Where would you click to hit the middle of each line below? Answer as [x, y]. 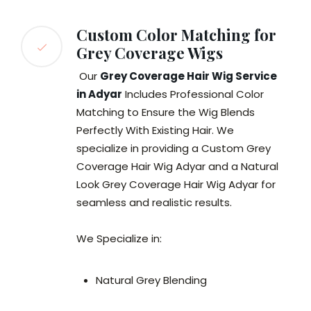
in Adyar [99, 94]
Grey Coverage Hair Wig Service [188, 76]
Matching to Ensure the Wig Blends [166, 112]
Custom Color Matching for [176, 35]
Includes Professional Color [193, 94]
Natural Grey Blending [151, 280]
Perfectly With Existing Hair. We [155, 131]
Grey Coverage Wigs [150, 53]
